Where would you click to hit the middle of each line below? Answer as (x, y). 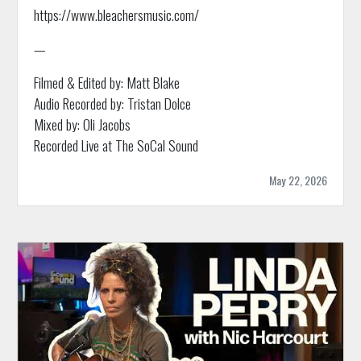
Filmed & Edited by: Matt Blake (106, 83)
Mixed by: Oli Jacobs (82, 124)
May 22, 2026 (299, 180)
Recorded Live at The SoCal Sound (116, 145)
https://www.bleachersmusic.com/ (116, 15)
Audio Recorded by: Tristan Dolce (112, 104)
